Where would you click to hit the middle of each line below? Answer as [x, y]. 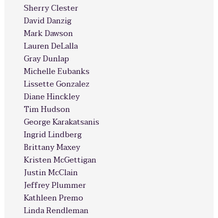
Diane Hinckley [52, 97]
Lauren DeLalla [51, 46]
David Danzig [47, 21]
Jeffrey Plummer [55, 185]
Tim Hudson [47, 109]
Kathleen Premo [53, 198]
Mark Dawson [48, 34]
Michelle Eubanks [56, 72]
